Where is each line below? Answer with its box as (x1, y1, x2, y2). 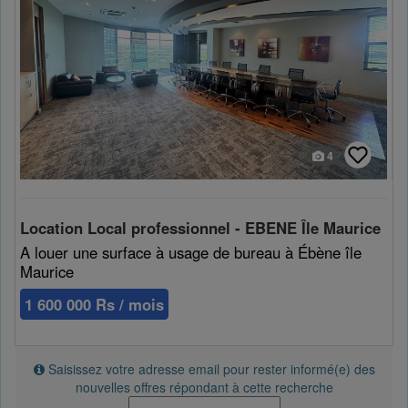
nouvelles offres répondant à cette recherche (75, 378, 333, 397)
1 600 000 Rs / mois (25, 293, 164, 316)
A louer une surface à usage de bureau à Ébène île (20, 241, 362, 264)
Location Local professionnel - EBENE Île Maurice (20, 217, 381, 240)
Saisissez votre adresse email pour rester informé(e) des (44, 360, 375, 379)
